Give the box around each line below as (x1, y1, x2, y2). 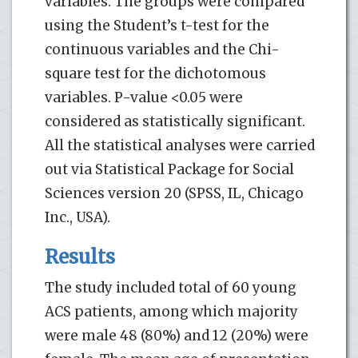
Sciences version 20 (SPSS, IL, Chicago (45, 184, 304, 202)
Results (45, 244, 115, 269)
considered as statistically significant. (45, 112, 305, 130)
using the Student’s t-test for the (45, 16, 269, 34)
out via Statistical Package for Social (45, 160, 294, 178)
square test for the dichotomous (45, 64, 266, 82)
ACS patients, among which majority (45, 302, 298, 320)
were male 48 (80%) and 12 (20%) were (45, 326, 308, 344)
